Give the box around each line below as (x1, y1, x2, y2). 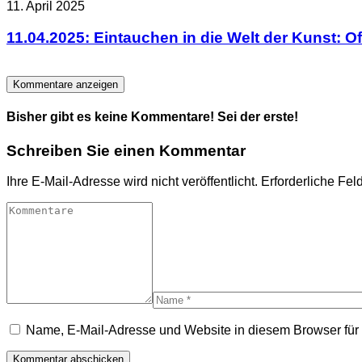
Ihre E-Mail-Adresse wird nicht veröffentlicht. (6, 175, 258, 189)
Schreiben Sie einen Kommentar (6, 141, 246, 159)
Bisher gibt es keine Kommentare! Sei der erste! (6, 110, 298, 124)
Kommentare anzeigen (13, 78, 118, 91)
